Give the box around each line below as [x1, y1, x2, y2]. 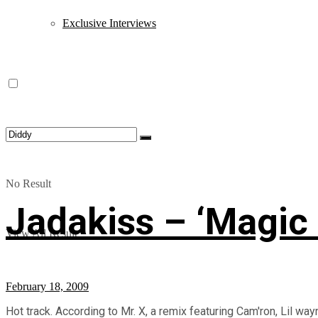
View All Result [6, 227, 77, 239]
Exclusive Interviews [62, 17, 156, 29]
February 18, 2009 [6, 280, 89, 292]
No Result [6, 177, 51, 190]
